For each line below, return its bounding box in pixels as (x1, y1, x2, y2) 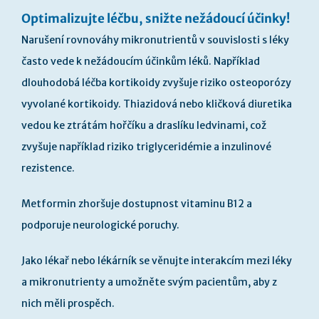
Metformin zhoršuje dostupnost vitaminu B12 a (21, 197, 252, 210)
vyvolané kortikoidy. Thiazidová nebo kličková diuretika (21, 98, 292, 110)
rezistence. (21, 162, 75, 174)
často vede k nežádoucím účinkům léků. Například (21, 55, 260, 68)
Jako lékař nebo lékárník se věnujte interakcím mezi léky (21, 254, 292, 267)
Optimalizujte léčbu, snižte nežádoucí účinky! (21, 11, 290, 26)
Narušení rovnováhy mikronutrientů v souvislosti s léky (21, 33, 289, 46)
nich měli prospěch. (21, 297, 115, 310)
